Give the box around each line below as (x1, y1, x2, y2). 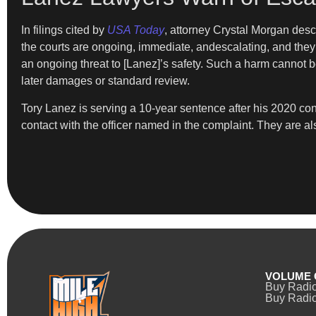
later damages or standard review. (21, 75, 190, 87)
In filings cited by (21, 24, 107, 37)
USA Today (107, 24, 164, 37)
